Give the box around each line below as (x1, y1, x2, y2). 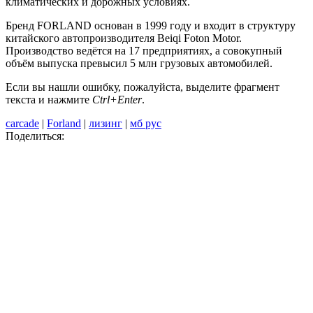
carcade (6, 117, 39, 129)
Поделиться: (6, 129, 64, 142)
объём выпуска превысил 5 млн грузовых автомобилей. (6, 57, 272, 69)
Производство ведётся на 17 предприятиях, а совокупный (6, 44, 282, 57)
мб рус (130, 117, 161, 129)
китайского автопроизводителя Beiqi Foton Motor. (6, 31, 242, 44)
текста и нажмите (6, 93, 92, 105)
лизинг (89, 117, 122, 129)
